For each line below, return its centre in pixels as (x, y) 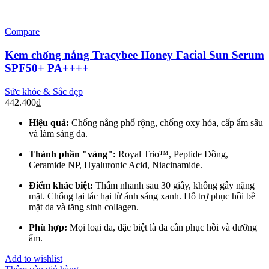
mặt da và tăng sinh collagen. (84, 207)
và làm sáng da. (58, 133)
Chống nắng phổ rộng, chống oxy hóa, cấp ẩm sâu (166, 122)
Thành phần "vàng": (72, 154)
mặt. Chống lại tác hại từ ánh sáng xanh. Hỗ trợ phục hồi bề (142, 196)
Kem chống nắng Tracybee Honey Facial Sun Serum (134, 55)
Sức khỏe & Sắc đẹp (44, 91)
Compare (22, 32)
